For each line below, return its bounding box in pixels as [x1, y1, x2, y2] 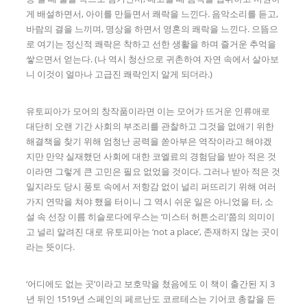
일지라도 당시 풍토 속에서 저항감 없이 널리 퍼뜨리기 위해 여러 [26, 180, 277, 193]
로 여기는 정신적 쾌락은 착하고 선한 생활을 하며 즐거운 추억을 [26, 38, 277, 51]
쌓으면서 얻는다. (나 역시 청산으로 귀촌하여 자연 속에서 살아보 [26, 53, 280, 66]
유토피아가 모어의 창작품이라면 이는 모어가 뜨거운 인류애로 [26, 105, 271, 118]
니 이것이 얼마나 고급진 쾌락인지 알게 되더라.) [26, 68, 213, 81]
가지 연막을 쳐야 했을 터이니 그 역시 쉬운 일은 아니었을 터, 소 [26, 195, 274, 208]
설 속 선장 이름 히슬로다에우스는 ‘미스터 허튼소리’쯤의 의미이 [26, 210, 275, 223]
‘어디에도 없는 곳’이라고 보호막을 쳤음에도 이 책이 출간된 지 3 [26, 278, 275, 291]
